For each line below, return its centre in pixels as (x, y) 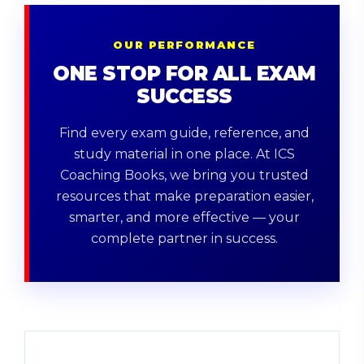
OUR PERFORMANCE (184, 45)
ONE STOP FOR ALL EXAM (184, 74)
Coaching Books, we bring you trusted (184, 175)
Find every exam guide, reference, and (184, 133)
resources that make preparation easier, (184, 196)
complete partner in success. (184, 238)
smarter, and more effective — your (184, 217)
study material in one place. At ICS (184, 154)
